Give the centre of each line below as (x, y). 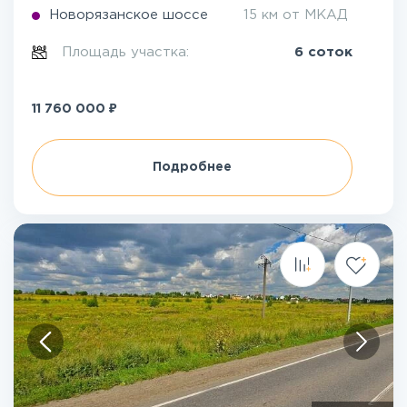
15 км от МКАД (296, 15)
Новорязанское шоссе (129, 15)
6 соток (323, 52)
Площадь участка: (128, 52)
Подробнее (192, 167)
